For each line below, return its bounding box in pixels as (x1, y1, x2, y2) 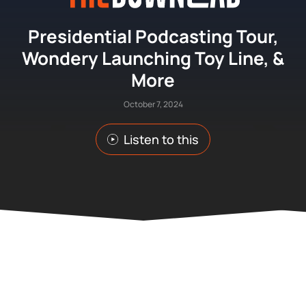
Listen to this (124, 131, 199, 148)
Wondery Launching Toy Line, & (22, 46, 284, 70)
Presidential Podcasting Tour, (27, 24, 279, 48)
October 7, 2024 (123, 98, 183, 110)
